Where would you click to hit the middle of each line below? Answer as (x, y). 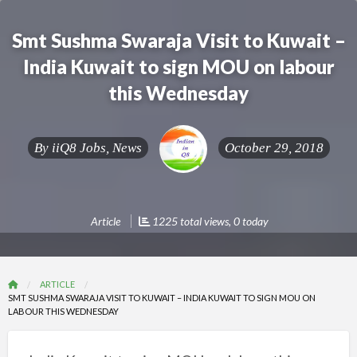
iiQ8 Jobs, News (96, 147)
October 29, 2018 (274, 147)
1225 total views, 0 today (209, 221)
